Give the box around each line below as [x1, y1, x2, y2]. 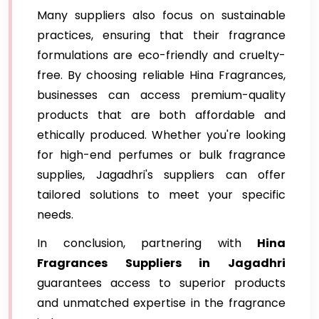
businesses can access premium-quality [37, 87, 286, 103]
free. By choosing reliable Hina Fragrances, [37, 67, 286, 83]
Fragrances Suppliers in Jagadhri [37, 255, 286, 271]
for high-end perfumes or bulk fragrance [37, 147, 286, 163]
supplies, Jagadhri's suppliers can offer [37, 167, 286, 183]
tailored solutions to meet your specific [37, 187, 286, 203]
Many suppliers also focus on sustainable [37, 7, 286, 23]
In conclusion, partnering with [37, 235, 257, 251]
